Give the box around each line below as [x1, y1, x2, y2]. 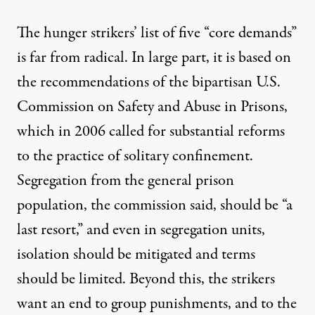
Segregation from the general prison [17, 169, 234, 192]
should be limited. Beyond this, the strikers [17, 268, 275, 290]
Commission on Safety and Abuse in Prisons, [17, 96, 288, 118]
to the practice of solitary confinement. [17, 145, 253, 167]
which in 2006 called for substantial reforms [17, 120, 285, 143]
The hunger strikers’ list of [17, 22, 179, 44]
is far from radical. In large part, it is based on [17, 46, 291, 69]
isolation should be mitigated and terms [17, 243, 255, 266]
